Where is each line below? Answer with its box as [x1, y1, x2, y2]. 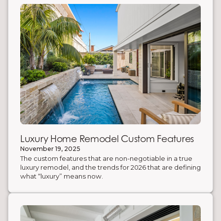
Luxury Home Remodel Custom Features [20, 133, 194, 145]
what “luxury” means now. [20, 172, 103, 180]
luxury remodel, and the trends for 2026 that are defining [20, 163, 201, 171]
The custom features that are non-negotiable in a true [20, 154, 192, 162]
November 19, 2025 [20, 145, 80, 152]
